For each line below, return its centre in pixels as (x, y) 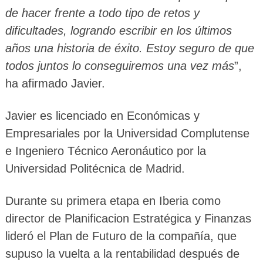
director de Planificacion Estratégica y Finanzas (128, 219)
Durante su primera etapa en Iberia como (113, 201)
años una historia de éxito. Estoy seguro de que (129, 48)
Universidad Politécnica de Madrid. (95, 169)
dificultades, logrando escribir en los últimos (118, 31)
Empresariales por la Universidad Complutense (127, 134)
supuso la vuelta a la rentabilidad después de (122, 254)
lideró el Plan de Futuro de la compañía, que (121, 236)
